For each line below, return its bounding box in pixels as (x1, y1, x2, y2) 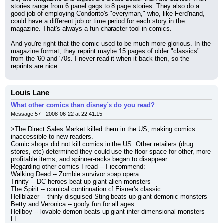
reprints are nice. (11, 62, 59, 70)
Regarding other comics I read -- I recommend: (11, 163, 145, 170)
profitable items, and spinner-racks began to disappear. (11, 155, 169, 163)
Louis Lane (11, 89, 49, 97)
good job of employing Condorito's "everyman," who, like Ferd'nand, (11, 10, 205, 17)
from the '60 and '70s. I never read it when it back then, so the (11, 55, 189, 62)
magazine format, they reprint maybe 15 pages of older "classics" (11, 47, 200, 55)
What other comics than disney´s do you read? (11, 101, 155, 109)
